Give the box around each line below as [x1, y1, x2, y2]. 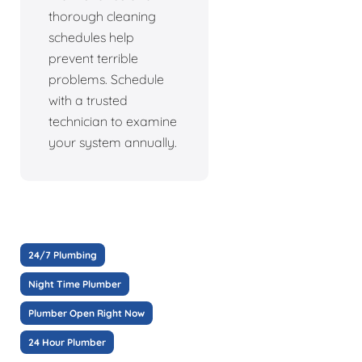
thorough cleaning [48, 8, 156, 25]
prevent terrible [48, 50, 138, 67]
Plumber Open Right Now [28, 307, 145, 320]
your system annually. [48, 134, 177, 151]
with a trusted [48, 92, 128, 109]
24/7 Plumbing [28, 249, 97, 262]
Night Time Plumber [28, 278, 121, 291]
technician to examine [48, 113, 177, 130]
